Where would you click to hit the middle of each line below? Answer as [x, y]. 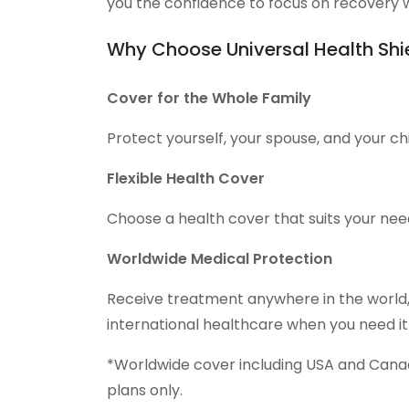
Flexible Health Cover [186, 179]
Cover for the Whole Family [209, 99]
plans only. [145, 391]
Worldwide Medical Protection [220, 259]
